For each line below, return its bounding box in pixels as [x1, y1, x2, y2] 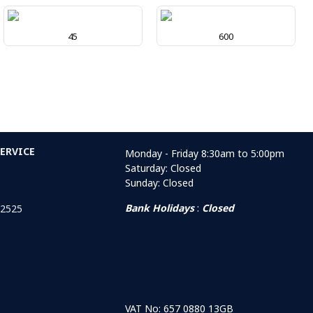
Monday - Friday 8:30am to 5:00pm [125, 147, 285, 161]
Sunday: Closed [125, 176, 194, 190]
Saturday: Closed [125, 161, 202, 175]
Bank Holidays [125, 201, 195, 215]
